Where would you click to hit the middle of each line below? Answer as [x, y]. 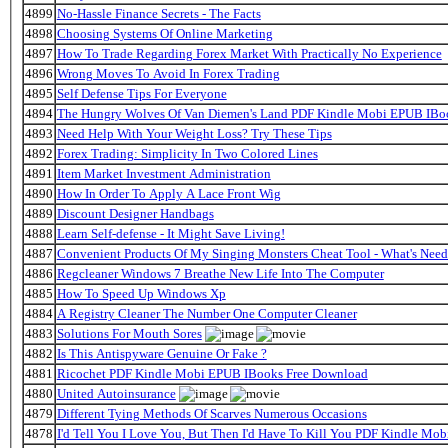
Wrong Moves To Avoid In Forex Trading [168, 73]
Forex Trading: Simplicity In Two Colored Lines [187, 153]
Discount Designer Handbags [135, 213]
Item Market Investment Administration [163, 173]
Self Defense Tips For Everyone [141, 93]
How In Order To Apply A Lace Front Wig [168, 193]
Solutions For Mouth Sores [129, 333]
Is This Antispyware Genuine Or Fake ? [161, 353]
